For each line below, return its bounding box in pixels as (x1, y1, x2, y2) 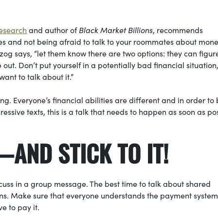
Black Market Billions (79, 24, 153, 35)
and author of (29, 24, 79, 35)
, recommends (153, 24, 203, 35)
